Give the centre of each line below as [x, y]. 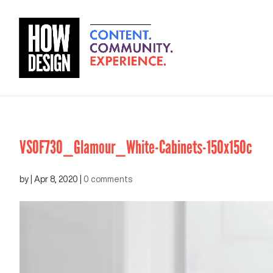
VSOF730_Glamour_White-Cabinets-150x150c [136, 147]
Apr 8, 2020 [56, 179]
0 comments [108, 179]
